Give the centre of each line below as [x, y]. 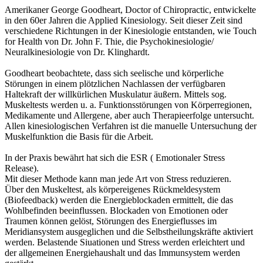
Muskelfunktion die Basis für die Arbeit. [79, 136]
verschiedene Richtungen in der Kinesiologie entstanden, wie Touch [131, 31]
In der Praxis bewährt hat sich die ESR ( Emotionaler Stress [115, 157]
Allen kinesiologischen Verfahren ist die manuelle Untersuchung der [131, 126]
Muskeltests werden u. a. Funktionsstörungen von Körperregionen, [128, 104]
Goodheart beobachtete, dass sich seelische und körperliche [114, 73]
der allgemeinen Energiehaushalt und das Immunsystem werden [122, 252]
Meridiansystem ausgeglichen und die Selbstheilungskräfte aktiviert [129, 231]
